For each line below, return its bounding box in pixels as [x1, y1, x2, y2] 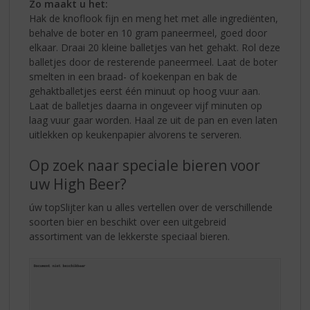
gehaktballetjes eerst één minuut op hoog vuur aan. [29, 84, 261, 98]
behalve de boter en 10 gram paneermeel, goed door [29, 26, 268, 39]
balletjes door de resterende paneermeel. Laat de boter [29, 55, 278, 69]
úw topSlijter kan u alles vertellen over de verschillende [29, 200, 273, 214]
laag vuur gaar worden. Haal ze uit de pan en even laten [29, 113, 278, 127]
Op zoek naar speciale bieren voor [29, 155, 261, 175]
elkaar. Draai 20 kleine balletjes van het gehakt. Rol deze [29, 40, 281, 54]
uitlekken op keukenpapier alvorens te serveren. [29, 127, 242, 141]
